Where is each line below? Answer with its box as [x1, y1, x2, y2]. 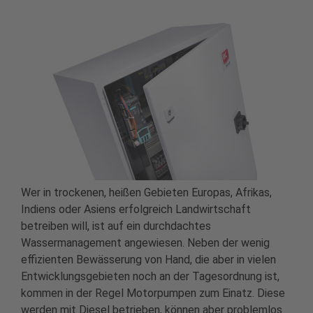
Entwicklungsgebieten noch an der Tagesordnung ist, [21, 270, 279, 284]
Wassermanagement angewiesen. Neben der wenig [21, 236, 270, 250]
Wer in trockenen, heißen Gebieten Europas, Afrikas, [21, 186, 272, 200]
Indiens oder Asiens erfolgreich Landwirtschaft [21, 203, 251, 217]
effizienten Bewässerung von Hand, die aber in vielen [21, 253, 276, 267]
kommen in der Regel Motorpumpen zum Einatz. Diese [21, 286, 285, 300]
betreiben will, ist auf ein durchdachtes [21, 219, 211, 233]
